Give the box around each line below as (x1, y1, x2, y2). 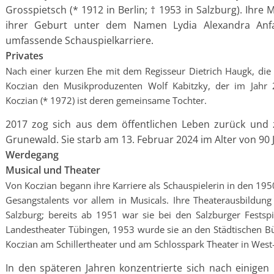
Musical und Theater (6, 163, 100, 177)
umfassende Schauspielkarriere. (6, 34, 154, 47)
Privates (6, 49, 43, 62)
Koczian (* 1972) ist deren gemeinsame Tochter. (6, 94, 207, 106)
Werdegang (6, 148, 59, 161)
